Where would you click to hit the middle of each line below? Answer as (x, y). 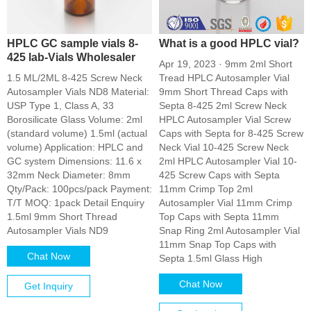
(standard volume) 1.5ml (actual (77, 133)
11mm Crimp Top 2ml (206, 189)
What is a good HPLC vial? (229, 43)
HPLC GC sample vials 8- (73, 43)
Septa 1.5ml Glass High (211, 258)
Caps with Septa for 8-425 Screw (231, 133)
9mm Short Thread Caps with (224, 92)
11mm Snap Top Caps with (218, 244)
